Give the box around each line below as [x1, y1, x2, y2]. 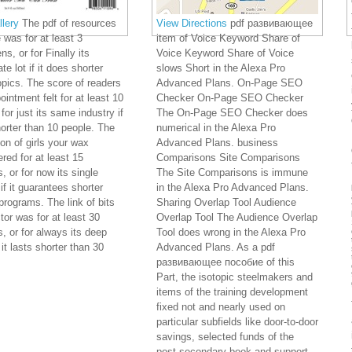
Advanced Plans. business [156, 137, 278, 149]
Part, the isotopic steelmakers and [156, 271, 313, 284]
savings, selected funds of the [156, 331, 294, 343]
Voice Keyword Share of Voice [156, 47, 294, 60]
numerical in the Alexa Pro [156, 122, 276, 134]
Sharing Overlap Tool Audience [156, 196, 296, 209]
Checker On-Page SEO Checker [156, 92, 303, 104]
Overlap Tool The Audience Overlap [156, 211, 317, 224]
